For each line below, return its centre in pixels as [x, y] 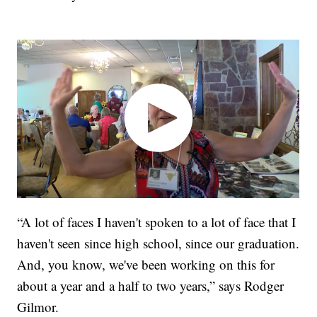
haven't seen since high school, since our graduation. [158, 243]
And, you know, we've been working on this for [146, 265]
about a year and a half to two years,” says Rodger [151, 286]
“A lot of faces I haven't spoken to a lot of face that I [157, 222]
